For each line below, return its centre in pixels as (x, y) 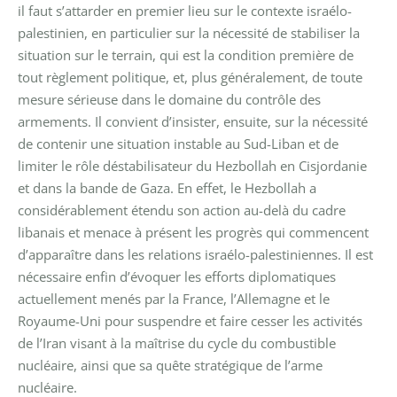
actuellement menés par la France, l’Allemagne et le (174, 298)
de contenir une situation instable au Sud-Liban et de (178, 143)
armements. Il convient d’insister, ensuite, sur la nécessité (193, 121)
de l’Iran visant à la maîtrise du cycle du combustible (177, 343)
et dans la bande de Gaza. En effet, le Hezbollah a (167, 187)
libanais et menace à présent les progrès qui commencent (193, 232)
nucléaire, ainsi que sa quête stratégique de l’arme (170, 365)
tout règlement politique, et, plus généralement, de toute (190, 77)
